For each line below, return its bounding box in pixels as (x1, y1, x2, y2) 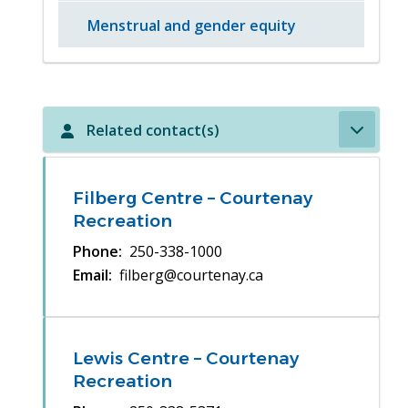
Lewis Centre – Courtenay (73, 348, 300, 370)
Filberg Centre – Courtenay (73, 188, 313, 209)
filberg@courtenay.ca (119, 265, 264, 286)
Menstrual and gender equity (87, 15, 297, 36)
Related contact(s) (87, 120, 220, 141)
